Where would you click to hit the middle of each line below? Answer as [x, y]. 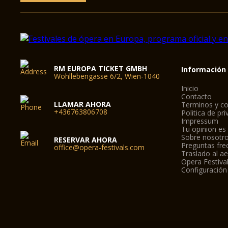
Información [204, 69]
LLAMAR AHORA [83, 104]
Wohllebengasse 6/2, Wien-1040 [107, 76]
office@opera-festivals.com [99, 147]
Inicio [190, 88]
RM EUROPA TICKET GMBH [101, 68]
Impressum [200, 121]
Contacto [197, 96]
